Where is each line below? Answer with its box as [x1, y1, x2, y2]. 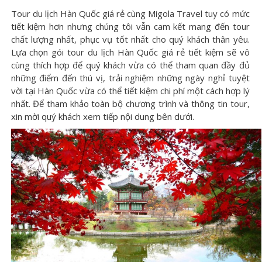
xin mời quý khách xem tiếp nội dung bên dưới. [11, 111, 194, 122]
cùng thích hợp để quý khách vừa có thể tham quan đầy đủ [11, 59, 250, 71]
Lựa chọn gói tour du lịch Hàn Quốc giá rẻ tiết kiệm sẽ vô [11, 46, 250, 58]
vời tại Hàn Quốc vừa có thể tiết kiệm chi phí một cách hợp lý [11, 85, 250, 96]
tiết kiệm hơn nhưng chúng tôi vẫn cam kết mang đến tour [11, 20, 250, 32]
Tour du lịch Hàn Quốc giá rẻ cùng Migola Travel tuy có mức [11, 8, 250, 19]
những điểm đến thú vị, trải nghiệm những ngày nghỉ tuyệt [11, 72, 250, 84]
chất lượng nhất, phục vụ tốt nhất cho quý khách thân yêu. [11, 33, 250, 45]
